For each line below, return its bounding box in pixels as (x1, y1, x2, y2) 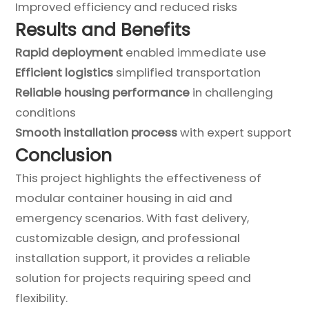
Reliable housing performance (15, 83, 190, 101)
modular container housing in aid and (15, 189, 233, 206)
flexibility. (15, 289, 68, 306)
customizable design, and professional (15, 229, 241, 246)
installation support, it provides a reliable (15, 249, 251, 266)
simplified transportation (113, 63, 261, 81)
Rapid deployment (15, 43, 123, 61)
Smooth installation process (15, 123, 178, 141)
